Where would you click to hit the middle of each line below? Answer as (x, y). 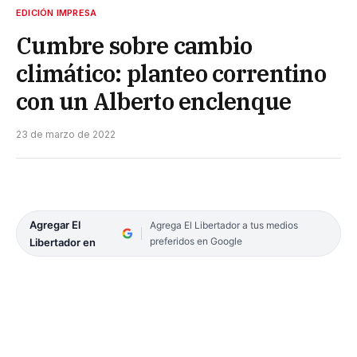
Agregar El (55, 225)
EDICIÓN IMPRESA (57, 13)
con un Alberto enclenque (154, 102)
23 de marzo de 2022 (66, 135)
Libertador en (63, 243)
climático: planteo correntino (171, 74)
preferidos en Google (196, 241)
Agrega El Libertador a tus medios (224, 226)
